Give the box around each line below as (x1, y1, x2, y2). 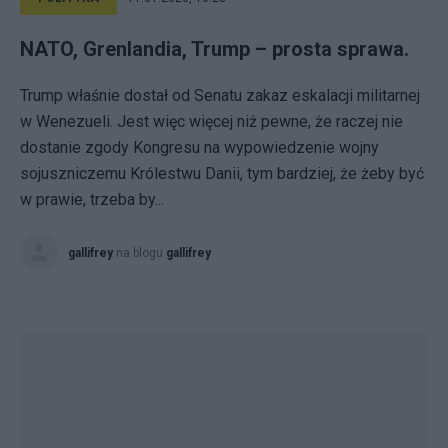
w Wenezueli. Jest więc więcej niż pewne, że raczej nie (20, 112, 403, 131)
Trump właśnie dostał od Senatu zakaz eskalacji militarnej (20, 86, 420, 105)
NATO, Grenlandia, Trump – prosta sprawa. (20, 37, 409, 61)
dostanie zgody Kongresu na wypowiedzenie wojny (20, 138, 379, 157)
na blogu (116, 246, 166, 260)
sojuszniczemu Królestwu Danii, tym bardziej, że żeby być (20, 164, 424, 183)
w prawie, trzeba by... (20, 190, 164, 209)
